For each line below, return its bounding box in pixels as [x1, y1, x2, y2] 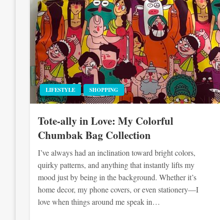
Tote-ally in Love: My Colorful [38, 113, 174, 128]
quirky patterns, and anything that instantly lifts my [38, 160, 195, 170]
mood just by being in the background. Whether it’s [38, 172, 197, 182]
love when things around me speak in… [38, 196, 161, 207]
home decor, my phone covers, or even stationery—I [38, 184, 199, 194]
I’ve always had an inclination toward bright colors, [38, 147, 196, 158]
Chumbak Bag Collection [38, 128, 151, 142]
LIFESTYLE [46, 86, 76, 94]
